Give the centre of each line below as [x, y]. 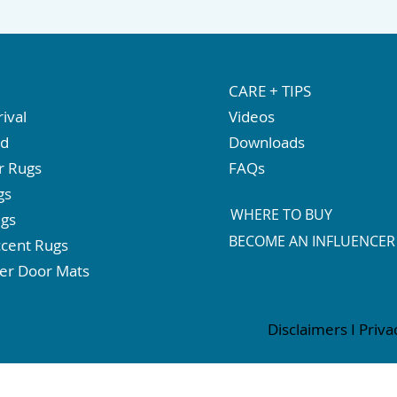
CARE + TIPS [270, 90]
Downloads [267, 142]
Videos [252, 116]
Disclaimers [308, 329]
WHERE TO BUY [281, 214]
